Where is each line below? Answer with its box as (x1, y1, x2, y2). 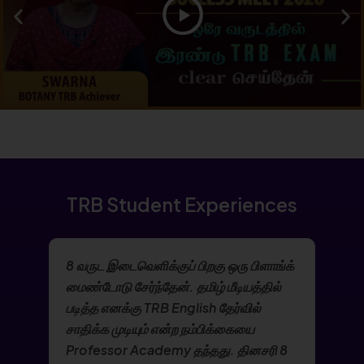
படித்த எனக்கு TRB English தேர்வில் (66, 298, 261, 316)
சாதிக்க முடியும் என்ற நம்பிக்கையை (66, 319, 254, 337)
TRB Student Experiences (67, 192, 297, 216)
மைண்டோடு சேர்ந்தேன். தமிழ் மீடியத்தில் (66, 277, 281, 295)
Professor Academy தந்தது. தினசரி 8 (66, 340, 288, 358)
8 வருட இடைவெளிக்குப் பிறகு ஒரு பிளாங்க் (66, 256, 294, 274)
